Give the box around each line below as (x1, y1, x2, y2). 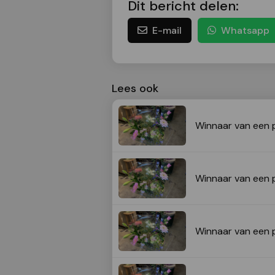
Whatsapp (221, 24, 269, 37)
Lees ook (112, 81, 158, 96)
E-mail (152, 24, 182, 37)
